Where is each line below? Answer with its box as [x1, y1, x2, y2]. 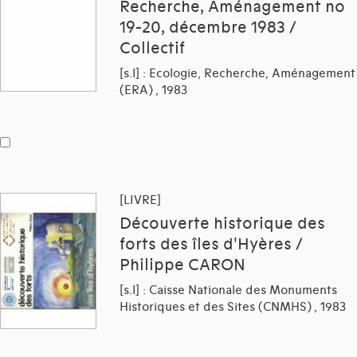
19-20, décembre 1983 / [120, 18, 296, 38]
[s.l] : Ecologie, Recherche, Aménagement [120, 66, 355, 81]
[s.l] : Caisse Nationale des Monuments [120, 283, 337, 298]
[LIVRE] [120, 193, 161, 208]
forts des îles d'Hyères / [120, 235, 303, 255]
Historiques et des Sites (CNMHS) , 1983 [120, 300, 346, 315]
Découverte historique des [120, 214, 325, 234]
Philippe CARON [120, 256, 245, 276]
